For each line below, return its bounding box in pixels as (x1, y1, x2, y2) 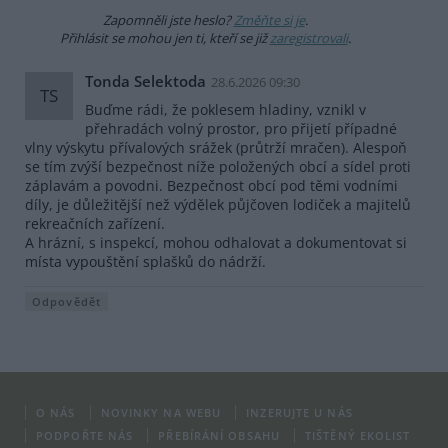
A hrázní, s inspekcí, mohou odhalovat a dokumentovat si (25, 232, 407, 252)
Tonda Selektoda (85, 71, 206, 92)
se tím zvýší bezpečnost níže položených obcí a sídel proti (25, 156, 411, 176)
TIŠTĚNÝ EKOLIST (305, 427, 411, 443)
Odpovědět (32, 293, 101, 309)
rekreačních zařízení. (25, 213, 165, 233)
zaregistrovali (269, 29, 348, 48)
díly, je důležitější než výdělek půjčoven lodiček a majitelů (25, 194, 411, 214)
